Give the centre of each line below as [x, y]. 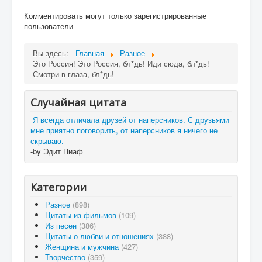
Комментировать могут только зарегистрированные [115, 15]
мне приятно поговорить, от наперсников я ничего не [124, 130]
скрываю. [47, 141]
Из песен [62, 225]
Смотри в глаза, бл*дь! [73, 74]
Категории [58, 187]
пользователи [49, 26]
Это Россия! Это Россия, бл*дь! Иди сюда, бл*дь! [121, 63]
